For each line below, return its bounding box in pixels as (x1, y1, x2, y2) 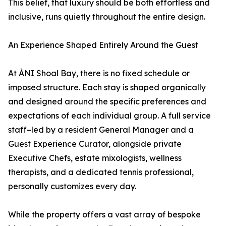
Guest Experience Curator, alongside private (8, 139, 182, 149)
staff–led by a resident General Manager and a (8, 125, 194, 135)
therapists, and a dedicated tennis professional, (8, 167, 194, 178)
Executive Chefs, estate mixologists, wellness (8, 153, 182, 163)
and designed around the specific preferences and (8, 96, 206, 107)
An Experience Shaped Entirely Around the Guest (8, 40, 198, 50)
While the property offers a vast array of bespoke (8, 209, 201, 220)
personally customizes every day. (8, 181, 136, 192)
